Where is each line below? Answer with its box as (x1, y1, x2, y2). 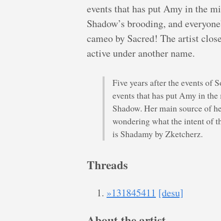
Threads (87, 156, 128, 174)
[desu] (158, 185, 184, 199)
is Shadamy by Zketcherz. (112, 128, 203, 140)
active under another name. (87, 46, 195, 60)
